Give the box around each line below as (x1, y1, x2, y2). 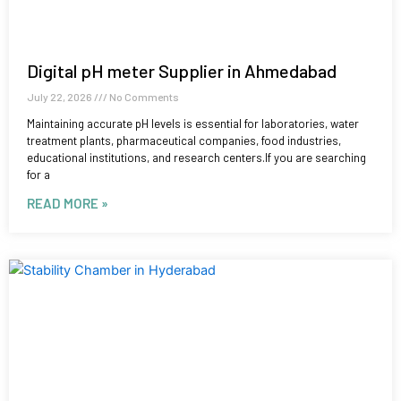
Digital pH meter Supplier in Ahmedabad (27, 59, 337, 81)
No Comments (107, 90, 179, 103)
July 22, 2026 (27, 90, 94, 103)
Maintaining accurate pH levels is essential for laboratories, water (27, 115, 359, 131)
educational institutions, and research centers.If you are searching (27, 149, 366, 165)
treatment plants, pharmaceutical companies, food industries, (27, 132, 341, 148)
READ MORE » (27, 194, 108, 211)
